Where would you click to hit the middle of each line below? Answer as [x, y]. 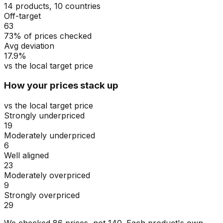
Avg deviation [29, 46]
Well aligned [26, 155]
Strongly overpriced [42, 195]
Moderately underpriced [50, 135]
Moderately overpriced [47, 175]
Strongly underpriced [44, 115]
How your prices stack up [61, 86]
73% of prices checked [48, 36]
